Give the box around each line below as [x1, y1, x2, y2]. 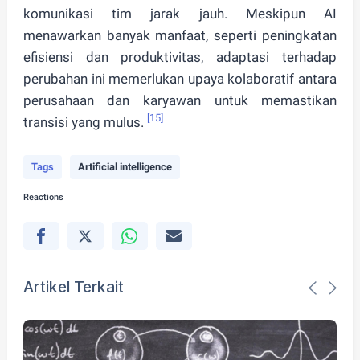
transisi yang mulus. [22, 113, 147, 130]
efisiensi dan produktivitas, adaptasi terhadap [22, 48, 337, 65]
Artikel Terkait [22, 276, 124, 297]
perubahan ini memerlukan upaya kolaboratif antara [22, 70, 337, 87]
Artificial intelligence [77, 160, 172, 173]
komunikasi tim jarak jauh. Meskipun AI [22, 5, 337, 22]
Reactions [22, 191, 63, 202]
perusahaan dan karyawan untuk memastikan [22, 92, 337, 108]
